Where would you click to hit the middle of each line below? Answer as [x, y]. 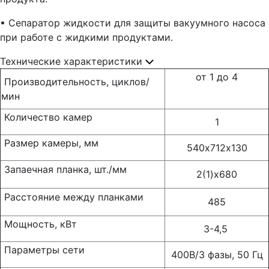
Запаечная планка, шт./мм [64, 169]
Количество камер [47, 117]
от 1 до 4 [217, 77]
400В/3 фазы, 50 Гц [217, 255]
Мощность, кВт [39, 224]
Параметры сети [43, 250]
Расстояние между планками [72, 197]
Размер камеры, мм [50, 143]
